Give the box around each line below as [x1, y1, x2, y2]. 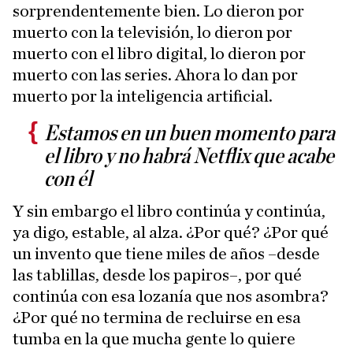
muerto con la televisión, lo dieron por [13, 23, 292, 41]
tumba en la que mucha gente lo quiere [13, 329, 295, 347]
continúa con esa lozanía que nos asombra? [13, 287, 329, 305]
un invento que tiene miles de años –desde [13, 244, 320, 262]
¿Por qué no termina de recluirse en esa [13, 308, 301, 326]
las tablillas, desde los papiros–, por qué [13, 266, 302, 284]
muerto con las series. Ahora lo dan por [13, 65, 298, 84]
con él [44, 168, 92, 191]
